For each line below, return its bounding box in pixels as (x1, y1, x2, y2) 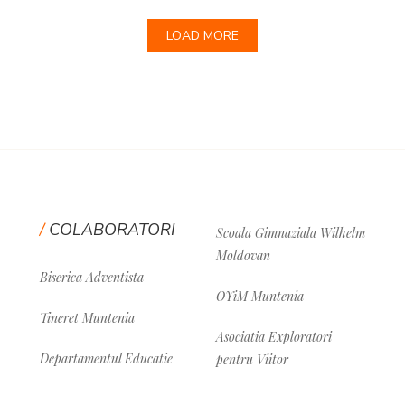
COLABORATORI (49, 218, 175, 240)
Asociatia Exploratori (216, 327, 332, 345)
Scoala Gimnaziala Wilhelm (216, 223, 365, 241)
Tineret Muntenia (40, 308, 135, 326)
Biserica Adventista (40, 268, 144, 286)
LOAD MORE (166, 27, 239, 45)
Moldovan (216, 246, 270, 264)
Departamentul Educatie (40, 349, 173, 367)
